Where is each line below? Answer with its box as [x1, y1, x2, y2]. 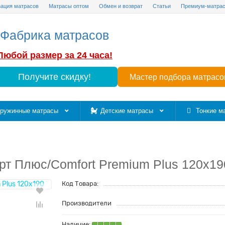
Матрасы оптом [49, 3, 89, 10]
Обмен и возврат [99, 3, 143, 10]
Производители [61, 199, 111, 207]
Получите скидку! [18, 72, 91, 82]
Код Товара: [61, 180, 98, 187]
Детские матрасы [100, 107, 156, 115]
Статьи [153, 3, 171, 10]
